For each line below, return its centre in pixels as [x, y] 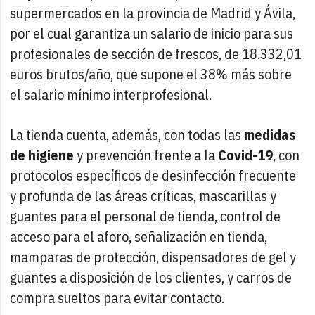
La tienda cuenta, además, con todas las [127, 134]
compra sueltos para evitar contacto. [117, 297]
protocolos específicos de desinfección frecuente [153, 175]
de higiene [42, 155]
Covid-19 [246, 155]
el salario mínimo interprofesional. [111, 94]
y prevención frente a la [146, 155]
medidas [270, 134]
